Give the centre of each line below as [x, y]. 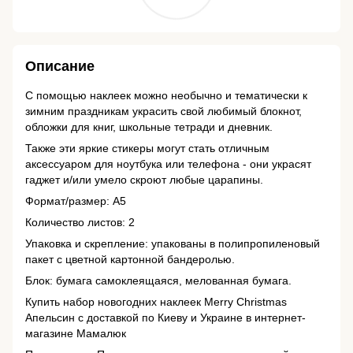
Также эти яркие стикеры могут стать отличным [147, 149]
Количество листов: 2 [80, 223]
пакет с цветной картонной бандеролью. [130, 260]
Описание [60, 67]
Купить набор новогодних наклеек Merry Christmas [156, 302]
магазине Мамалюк [76, 334]
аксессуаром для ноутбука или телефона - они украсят [168, 164]
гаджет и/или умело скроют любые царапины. [144, 180]
